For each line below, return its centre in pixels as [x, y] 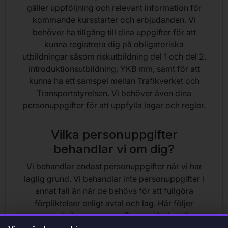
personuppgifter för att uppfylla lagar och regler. [114, 105]
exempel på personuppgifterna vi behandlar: [114, 215]
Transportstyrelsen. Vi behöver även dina [114, 93]
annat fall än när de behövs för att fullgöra [114, 191]
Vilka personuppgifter [114, 134]
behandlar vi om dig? [114, 149]
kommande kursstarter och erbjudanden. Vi [114, 20]
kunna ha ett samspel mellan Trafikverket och [114, 81]
